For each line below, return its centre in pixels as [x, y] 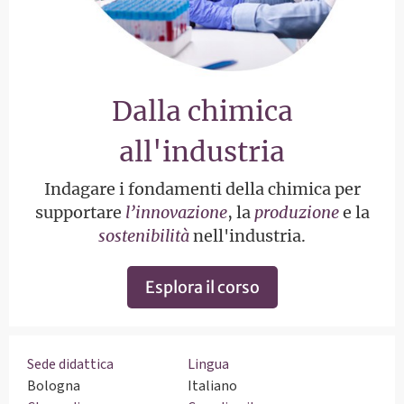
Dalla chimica [202, 111]
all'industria [202, 152]
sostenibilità [144, 236]
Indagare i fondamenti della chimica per [202, 189]
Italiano [212, 386]
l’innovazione [176, 212]
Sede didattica [70, 364]
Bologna [54, 386]
